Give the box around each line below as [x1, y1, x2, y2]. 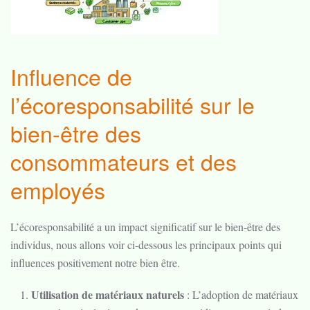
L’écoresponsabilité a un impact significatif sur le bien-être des [10, 219, 280, 234]
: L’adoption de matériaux [184, 287, 298, 302]
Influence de [10, 60, 132, 92]
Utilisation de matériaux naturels [31, 286, 184, 302]
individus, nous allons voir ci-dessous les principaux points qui [10, 237, 282, 252]
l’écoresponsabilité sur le [10, 89, 255, 120]
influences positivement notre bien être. [10, 255, 180, 270]
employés [10, 174, 105, 206]
